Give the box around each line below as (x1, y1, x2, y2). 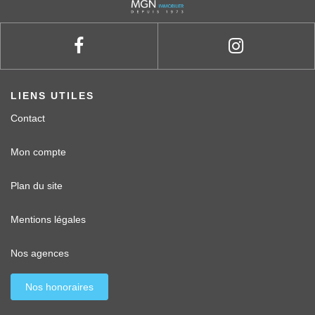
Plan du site (11, 180, 63, 192)
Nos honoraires (25, 281, 94, 293)
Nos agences (11, 247, 69, 259)
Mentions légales (11, 214, 86, 226)
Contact (11, 112, 45, 124)
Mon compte (11, 146, 66, 158)
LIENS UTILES (11, 90, 94, 102)
